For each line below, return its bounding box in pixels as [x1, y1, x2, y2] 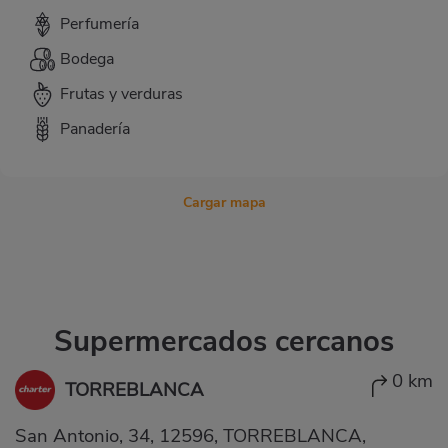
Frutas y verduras [60, 83, 183, 106]
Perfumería [60, 13, 139, 36]
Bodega [60, 48, 114, 71]
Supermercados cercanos [54, 320, 394, 361]
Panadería [60, 118, 130, 141]
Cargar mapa [182, 192, 266, 212]
